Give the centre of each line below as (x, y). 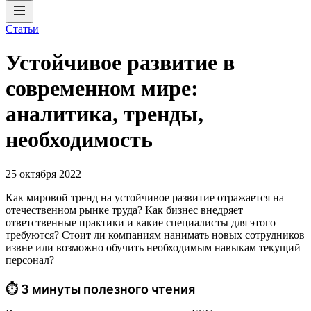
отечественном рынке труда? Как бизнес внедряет (124, 210)
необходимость (79, 140)
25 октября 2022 (43, 174)
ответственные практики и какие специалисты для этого (141, 222)
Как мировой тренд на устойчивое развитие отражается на (145, 197)
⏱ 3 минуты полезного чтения (100, 289)
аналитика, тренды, (104, 114)
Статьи (22, 29)
